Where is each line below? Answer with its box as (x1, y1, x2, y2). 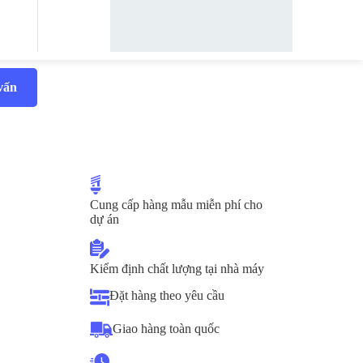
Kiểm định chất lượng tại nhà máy (90, 262, 264, 275)
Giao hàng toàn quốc (113, 322, 220, 335)
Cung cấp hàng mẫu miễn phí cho (90, 198, 263, 211)
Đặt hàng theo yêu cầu (109, 288, 224, 302)
